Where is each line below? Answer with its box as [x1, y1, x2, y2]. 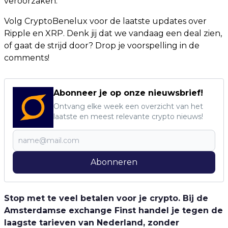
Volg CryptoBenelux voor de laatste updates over [4, 16, 207, 26]
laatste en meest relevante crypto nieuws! [53, 112, 203, 122]
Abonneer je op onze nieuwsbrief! [53, 88, 203, 98]
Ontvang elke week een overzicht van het [53, 102, 203, 111]
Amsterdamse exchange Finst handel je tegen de [4, 206, 223, 216]
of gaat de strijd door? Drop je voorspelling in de [4, 41, 199, 51]
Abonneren [91, 157, 137, 167]
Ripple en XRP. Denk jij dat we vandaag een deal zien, [4, 28, 222, 39]
